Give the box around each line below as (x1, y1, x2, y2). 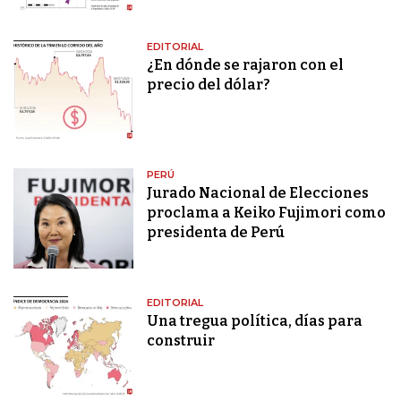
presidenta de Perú (147, 224, 286, 242)
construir (147, 332, 216, 350)
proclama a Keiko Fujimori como (147, 204, 387, 222)
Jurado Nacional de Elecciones (147, 184, 370, 202)
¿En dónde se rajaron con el (147, 56, 345, 74)
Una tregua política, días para (147, 312, 363, 330)
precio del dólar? (147, 76, 271, 94)
